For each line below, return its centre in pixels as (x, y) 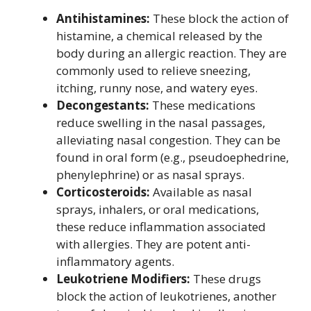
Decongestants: (103, 105)
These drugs (226, 279)
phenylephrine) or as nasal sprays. (150, 175)
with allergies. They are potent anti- (153, 244)
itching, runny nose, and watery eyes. (157, 88)
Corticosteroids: (103, 192)
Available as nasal (201, 192)
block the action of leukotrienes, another (166, 296)
